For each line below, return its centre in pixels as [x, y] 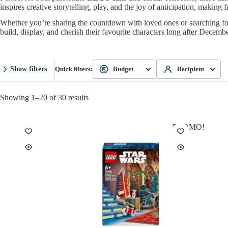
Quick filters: [74, 69]
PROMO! [189, 127]
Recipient [191, 69]
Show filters [28, 69]
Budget [123, 69]
